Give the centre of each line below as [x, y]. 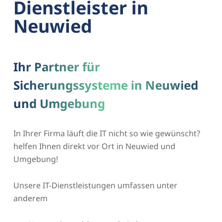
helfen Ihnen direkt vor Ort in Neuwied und [94, 146]
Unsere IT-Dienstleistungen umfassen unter [95, 185]
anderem [30, 198]
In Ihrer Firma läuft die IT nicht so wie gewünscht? [107, 133]
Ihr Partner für [56, 66]
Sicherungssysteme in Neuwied [106, 85]
